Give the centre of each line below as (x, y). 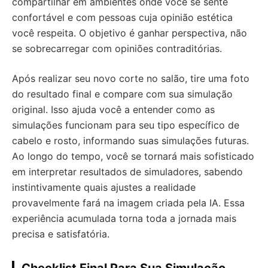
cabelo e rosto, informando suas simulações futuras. (130, 140)
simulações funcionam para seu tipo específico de (126, 125)
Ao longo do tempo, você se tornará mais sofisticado (133, 156)
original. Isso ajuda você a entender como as (113, 109)
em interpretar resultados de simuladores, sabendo (127, 171)
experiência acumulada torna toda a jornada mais (124, 218)
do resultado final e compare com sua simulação (122, 94)
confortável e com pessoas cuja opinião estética (122, 17)
